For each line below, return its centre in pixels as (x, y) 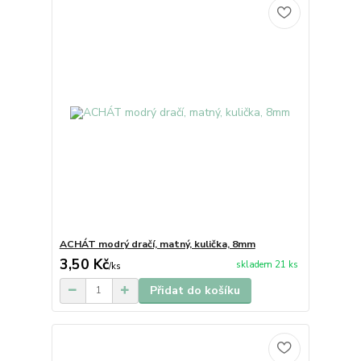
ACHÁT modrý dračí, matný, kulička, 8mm (157, 244)
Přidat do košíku (195, 290)
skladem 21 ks (267, 265)
